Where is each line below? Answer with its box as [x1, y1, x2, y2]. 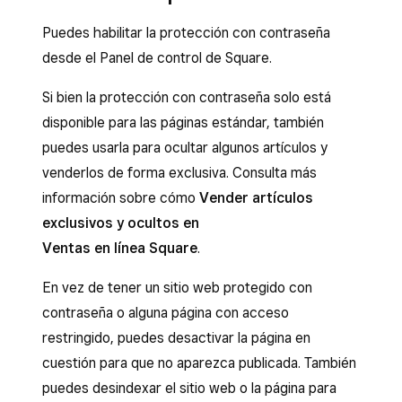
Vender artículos [199, 189, 313, 206]
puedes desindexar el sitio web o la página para [42, 380, 336, 397]
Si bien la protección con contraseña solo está [42, 89, 331, 106]
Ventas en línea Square [42, 240, 197, 257]
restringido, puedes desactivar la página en [42, 329, 310, 346]
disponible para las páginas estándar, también [42, 114, 324, 131]
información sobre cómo [42, 189, 199, 206]
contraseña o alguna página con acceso [42, 304, 289, 321]
